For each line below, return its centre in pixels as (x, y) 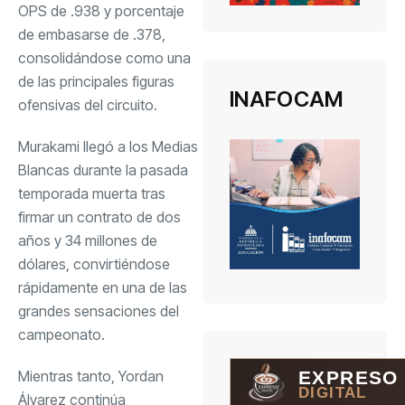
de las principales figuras (96, 81)
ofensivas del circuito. (88, 104)
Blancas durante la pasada (103, 170)
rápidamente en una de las (103, 287)
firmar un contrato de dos (99, 217)
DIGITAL (333, 392)
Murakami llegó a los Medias (108, 146)
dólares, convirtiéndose (94, 264)
